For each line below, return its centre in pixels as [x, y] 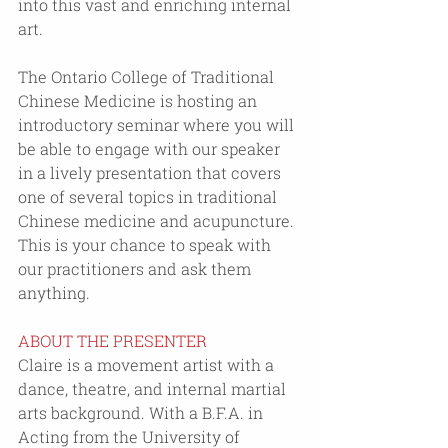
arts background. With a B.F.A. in [142, 412]
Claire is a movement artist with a [148, 364]
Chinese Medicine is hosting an [139, 100]
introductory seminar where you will [158, 124]
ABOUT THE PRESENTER [112, 340]
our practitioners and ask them [136, 268]
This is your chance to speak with [146, 244]
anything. [54, 292]
